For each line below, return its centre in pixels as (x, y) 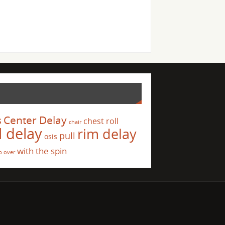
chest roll (101, 121)
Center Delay (35, 120)
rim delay (107, 134)
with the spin (42, 151)
